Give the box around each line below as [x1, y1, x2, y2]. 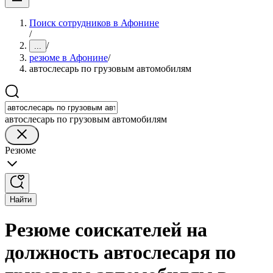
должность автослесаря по [5, 241, 236, 264]
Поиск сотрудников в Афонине [29, 18, 159, 28]
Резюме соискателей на [5, 219, 207, 241]
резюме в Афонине [29, 52, 108, 63]
